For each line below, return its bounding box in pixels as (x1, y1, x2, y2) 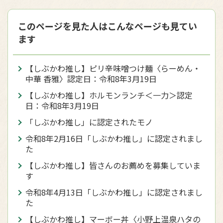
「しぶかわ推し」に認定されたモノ (25, 115, 153, 128)
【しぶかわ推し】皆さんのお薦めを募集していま (25, 159, 201, 171)
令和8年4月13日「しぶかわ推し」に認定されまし (25, 186, 203, 198)
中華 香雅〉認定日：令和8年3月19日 (25, 72, 157, 85)
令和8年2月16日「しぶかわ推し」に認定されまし (25, 132, 203, 144)
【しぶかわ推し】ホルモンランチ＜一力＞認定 (25, 89, 193, 101)
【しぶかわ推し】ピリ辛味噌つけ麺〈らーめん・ (25, 62, 201, 74)
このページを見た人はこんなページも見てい (18, 19, 197, 32)
